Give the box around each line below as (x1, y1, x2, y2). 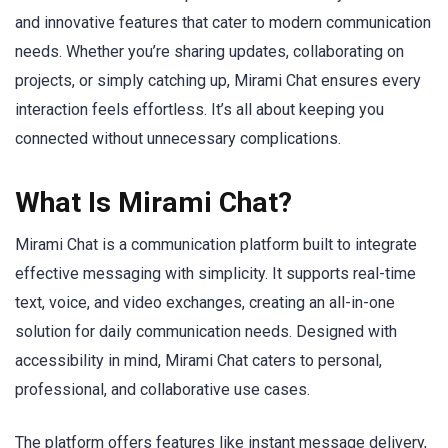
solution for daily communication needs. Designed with (15, 322, 397, 342)
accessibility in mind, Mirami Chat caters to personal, (15, 351, 382, 371)
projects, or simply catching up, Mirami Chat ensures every (15, 71, 421, 91)
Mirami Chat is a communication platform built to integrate (15, 235, 417, 255)
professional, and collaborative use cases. (15, 380, 310, 400)
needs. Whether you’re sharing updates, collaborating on (15, 42, 404, 62)
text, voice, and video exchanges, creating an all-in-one (15, 293, 395, 313)
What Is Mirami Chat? (15, 186, 292, 220)
